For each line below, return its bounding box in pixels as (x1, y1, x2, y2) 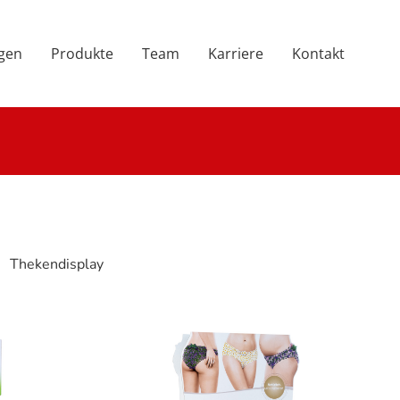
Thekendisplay (10, 254, 104, 274)
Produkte (51, 44, 113, 63)
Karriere (208, 44, 263, 63)
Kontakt (292, 44, 345, 63)
